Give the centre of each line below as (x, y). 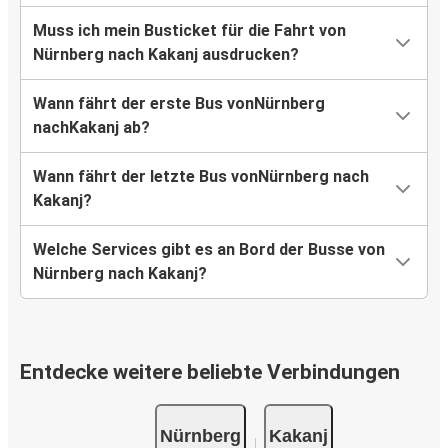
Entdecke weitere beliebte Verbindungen (210, 372)
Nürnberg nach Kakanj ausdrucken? (166, 55)
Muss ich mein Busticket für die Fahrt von (189, 31)
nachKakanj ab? (91, 128)
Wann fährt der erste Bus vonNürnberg (179, 104)
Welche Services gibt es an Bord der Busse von (209, 250)
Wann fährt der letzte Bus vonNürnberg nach (201, 177)
